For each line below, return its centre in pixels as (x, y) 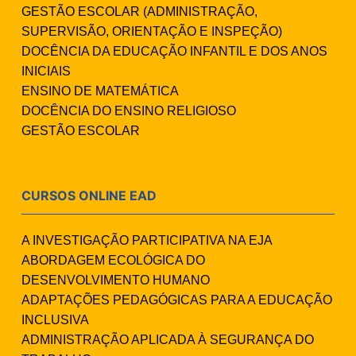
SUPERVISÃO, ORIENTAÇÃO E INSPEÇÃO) (152, 32)
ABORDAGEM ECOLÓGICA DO (113, 261)
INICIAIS (46, 72)
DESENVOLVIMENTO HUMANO (116, 281)
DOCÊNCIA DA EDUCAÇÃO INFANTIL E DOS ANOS (174, 52)
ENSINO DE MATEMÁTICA (100, 91)
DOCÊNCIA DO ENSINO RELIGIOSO (129, 111)
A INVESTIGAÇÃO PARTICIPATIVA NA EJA (147, 241)
